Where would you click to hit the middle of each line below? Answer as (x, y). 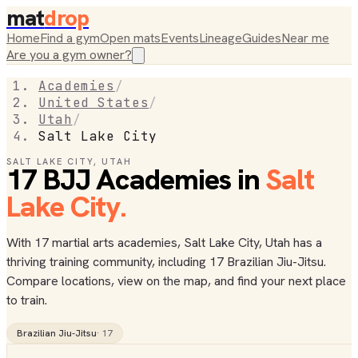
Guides (262, 38)
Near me (305, 38)
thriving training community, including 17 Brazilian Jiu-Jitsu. (166, 262)
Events (180, 38)
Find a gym (70, 38)
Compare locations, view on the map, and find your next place (176, 281)
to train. (27, 300)
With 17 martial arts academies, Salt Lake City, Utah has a (164, 243)
